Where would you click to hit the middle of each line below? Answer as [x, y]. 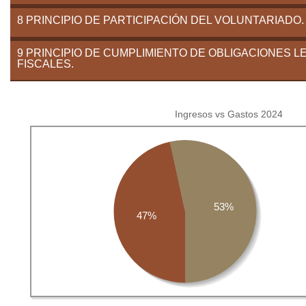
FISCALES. [45, 64]
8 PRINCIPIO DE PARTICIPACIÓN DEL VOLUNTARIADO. [161, 20]
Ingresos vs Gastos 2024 [229, 114]
